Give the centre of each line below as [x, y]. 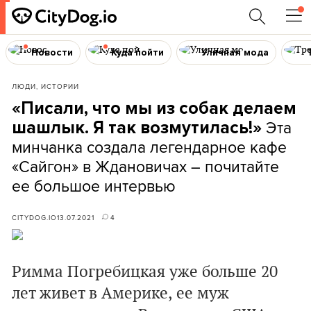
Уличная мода [235, 52]
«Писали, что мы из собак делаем [154, 108]
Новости [52, 52]
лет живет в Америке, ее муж [120, 294]
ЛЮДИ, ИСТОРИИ [45, 86]
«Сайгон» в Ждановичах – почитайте [145, 166]
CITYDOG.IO [34, 217]
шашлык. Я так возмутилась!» [139, 128]
